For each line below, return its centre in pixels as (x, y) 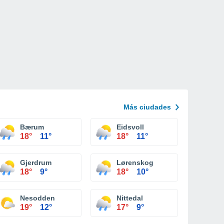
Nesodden (37, 198)
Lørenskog (135, 162)
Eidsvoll (130, 127)
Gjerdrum (36, 162)
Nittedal (130, 198)
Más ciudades (147, 107)
